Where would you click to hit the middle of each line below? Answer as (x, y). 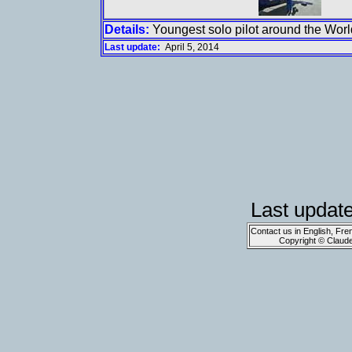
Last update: (133, 47)
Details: (126, 29)
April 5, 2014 (192, 47)
